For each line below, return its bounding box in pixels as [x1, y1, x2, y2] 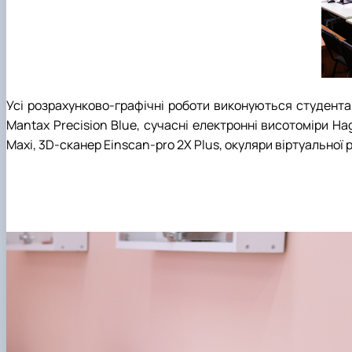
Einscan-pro [104, 136, 174, 154]
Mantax [6, 116, 49, 134]
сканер [60, 136, 104, 154]
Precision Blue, [49, 116, 144, 134]
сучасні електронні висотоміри [144, 116, 332, 134]
